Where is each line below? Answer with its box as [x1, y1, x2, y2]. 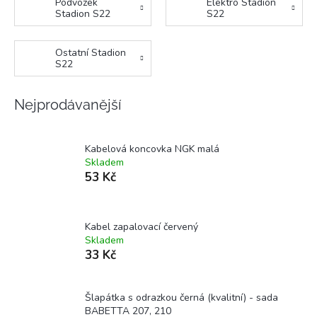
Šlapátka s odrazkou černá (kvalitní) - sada [85, 291, 278, 304]
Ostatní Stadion [54, 45, 126, 59]
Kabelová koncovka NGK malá [85, 142, 219, 156]
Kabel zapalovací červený [85, 219, 198, 234]
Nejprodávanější [14, 96, 121, 114]
